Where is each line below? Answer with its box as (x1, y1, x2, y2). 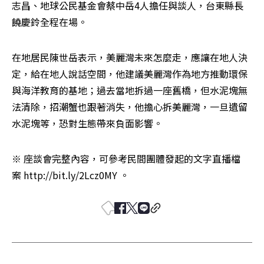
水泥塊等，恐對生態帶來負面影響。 (12, 115, 163, 130)
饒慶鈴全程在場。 (12, 14, 87, 29)
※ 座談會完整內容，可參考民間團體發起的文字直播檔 (12, 151, 240, 166)
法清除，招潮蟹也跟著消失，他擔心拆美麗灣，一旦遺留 (12, 99, 247, 114)
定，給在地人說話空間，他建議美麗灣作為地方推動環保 (12, 66, 247, 81)
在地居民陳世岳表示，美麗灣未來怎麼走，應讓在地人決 (12, 49, 247, 64)
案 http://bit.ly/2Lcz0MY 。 (12, 167, 129, 182)
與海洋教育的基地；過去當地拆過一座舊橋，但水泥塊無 (12, 82, 247, 97)
